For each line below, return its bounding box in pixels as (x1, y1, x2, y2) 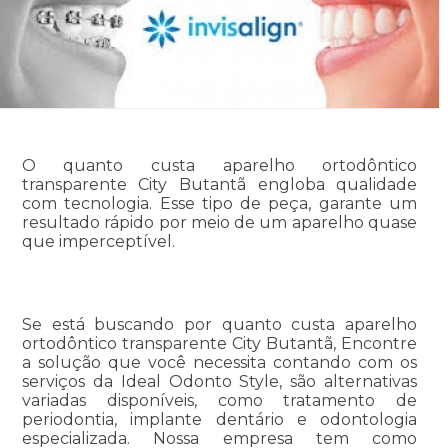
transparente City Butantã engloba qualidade (21, 175, 418, 195)
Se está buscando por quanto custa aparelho (21, 315, 418, 335)
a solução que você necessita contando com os (21, 353, 418, 373)
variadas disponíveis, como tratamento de (21, 391, 418, 411)
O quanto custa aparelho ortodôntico (21, 156, 418, 176)
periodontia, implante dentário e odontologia (21, 410, 418, 430)
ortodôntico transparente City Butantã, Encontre (21, 334, 418, 354)
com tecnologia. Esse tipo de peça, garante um (21, 194, 418, 214)
